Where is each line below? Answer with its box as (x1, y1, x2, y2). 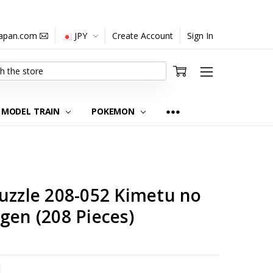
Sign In (187, 30, 214, 41)
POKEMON (91, 105, 137, 117)
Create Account (112, 30, 174, 41)
